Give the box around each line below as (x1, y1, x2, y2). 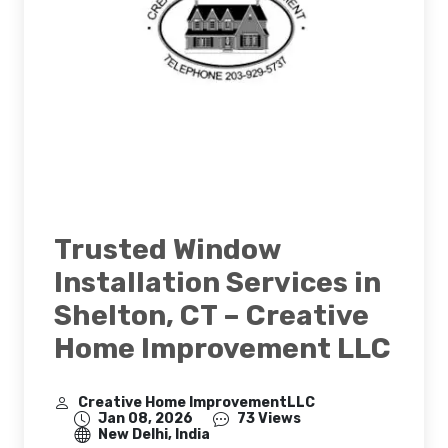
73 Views (237, 409, 301, 427)
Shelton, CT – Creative (54, 298, 369, 332)
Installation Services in (54, 265, 381, 299)
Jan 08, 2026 (98, 409, 193, 427)
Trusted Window (54, 232, 280, 266)
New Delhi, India (98, 425, 210, 443)
